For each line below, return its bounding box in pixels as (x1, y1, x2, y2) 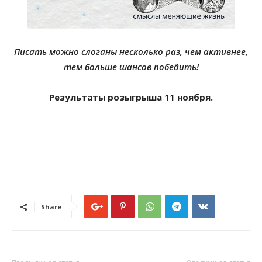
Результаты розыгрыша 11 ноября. (49, 91, 213, 104)
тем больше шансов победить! (63, 61, 199, 73)
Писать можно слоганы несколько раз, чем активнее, (14, 46, 248, 58)
